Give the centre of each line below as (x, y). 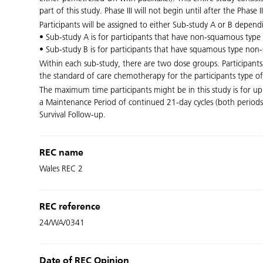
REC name (62, 153)
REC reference (70, 207)
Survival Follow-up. (73, 115)
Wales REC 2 (61, 169)
